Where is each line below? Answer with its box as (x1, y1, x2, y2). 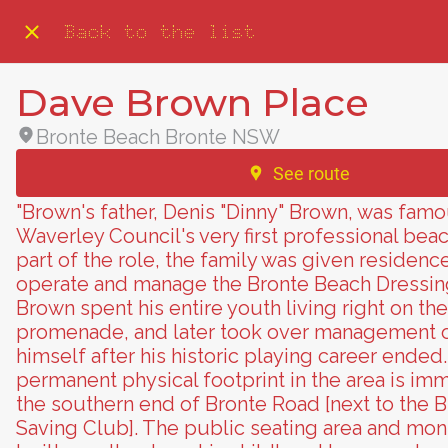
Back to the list (64, 19, 256, 44)
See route (272, 162, 350, 184)
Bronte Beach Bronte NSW (36, 125, 280, 149)
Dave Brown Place (16, 79, 369, 126)
